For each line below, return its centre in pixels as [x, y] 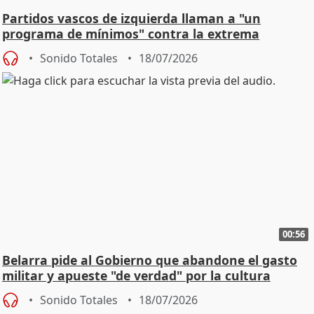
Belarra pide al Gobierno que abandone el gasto [150, 260]
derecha [27, 49]
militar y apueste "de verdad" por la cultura [136, 275]
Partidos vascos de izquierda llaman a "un [131, 19]
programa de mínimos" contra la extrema [131, 34]
